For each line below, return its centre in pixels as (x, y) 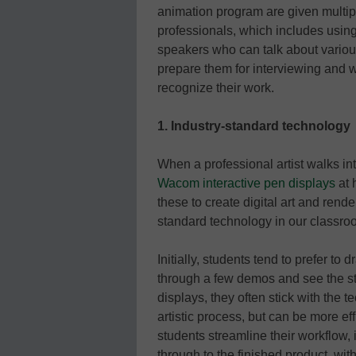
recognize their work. (216, 87)
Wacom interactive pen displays (246, 183)
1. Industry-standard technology (254, 126)
